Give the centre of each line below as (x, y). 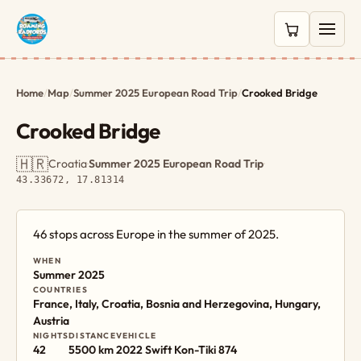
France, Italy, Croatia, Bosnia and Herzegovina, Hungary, (177, 304)
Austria (51, 321)
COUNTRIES (60, 290)
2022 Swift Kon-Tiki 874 (176, 350)
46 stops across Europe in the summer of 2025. (156, 234)
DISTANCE (92, 336)
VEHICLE (136, 336)
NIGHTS (51, 336)
